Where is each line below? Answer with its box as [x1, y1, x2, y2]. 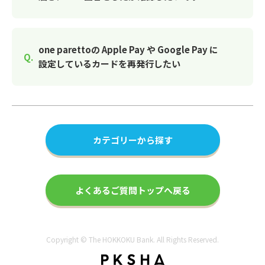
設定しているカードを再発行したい [38, 57, 180, 70]
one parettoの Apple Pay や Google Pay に [38, 43, 218, 56]
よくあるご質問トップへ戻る [75, 184, 190, 196]
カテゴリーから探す [92, 134, 173, 146]
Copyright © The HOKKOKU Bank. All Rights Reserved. [46, 234, 219, 244]
